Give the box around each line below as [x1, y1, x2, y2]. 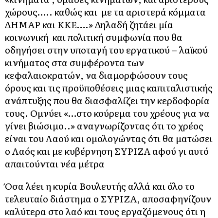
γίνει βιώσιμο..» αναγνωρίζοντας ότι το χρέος [5, 118, 203, 132]
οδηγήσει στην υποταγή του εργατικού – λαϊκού [5, 42, 208, 56]
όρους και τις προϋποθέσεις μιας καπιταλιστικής [5, 80, 213, 94]
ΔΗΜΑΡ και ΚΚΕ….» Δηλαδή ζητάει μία [5, 17, 173, 31]
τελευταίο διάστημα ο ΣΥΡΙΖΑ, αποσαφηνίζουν [5, 191, 211, 205]
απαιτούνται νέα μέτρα [5, 156, 105, 170]
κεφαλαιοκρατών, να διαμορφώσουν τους [5, 68, 188, 82]
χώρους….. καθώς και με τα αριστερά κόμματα [5, 4, 206, 18]
